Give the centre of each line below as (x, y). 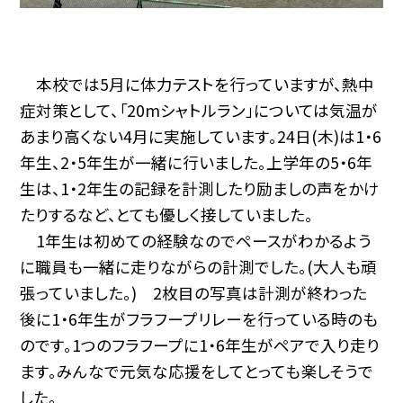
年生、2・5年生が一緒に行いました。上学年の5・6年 (197, 162)
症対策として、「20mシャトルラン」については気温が (199, 110)
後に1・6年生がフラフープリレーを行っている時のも (199, 318)
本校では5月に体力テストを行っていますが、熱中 (197, 84)
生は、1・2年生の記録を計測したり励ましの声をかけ (200, 188)
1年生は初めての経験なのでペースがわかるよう (196, 240)
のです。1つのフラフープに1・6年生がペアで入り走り (200, 345)
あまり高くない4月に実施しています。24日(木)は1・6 (201, 136)
